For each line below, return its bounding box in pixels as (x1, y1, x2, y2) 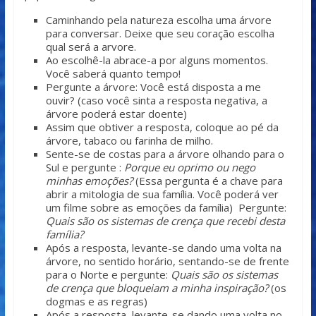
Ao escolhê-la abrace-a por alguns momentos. (45, 53, 268, 68)
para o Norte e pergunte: (45, 267, 171, 282)
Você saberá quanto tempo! (45, 66, 181, 81)
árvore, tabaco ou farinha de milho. (45, 133, 213, 148)
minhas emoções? (45, 174, 135, 188)
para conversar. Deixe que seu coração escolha (45, 26, 274, 41)
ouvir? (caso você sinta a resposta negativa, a (45, 93, 267, 108)
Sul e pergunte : (45, 160, 124, 175)
